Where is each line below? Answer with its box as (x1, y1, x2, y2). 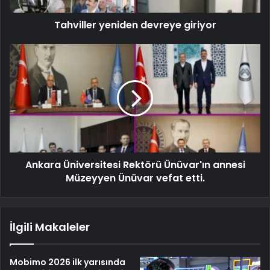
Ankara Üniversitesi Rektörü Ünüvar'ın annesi (25, 157, 245, 172)
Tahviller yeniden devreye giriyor (54, 17, 216, 32)
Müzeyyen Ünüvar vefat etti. (65, 171, 205, 185)
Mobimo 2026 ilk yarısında (10, 256, 125, 268)
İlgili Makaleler (10, 219, 90, 234)
